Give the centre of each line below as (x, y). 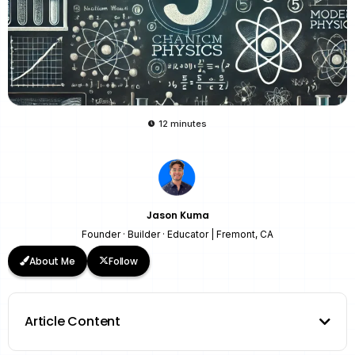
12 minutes (183, 123)
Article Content (73, 321)
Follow (123, 261)
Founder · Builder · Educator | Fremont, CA (177, 234)
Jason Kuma (177, 215)
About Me (52, 261)
